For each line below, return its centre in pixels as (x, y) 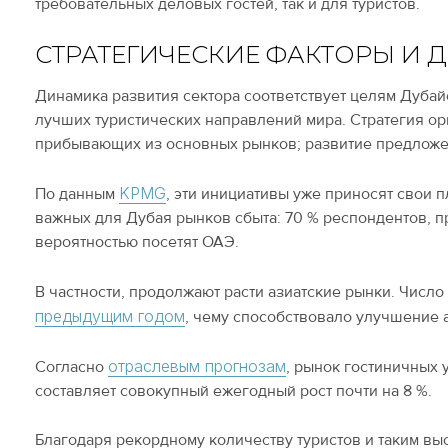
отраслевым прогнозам (197, 366)
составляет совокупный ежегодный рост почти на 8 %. (234, 391)
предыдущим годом (110, 316)
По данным (77, 194)
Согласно (72, 367)
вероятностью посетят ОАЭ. (137, 242)
